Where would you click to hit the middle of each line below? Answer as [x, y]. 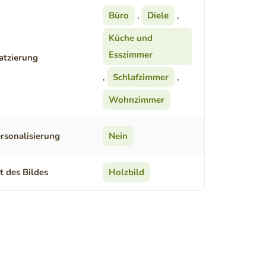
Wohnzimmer [136, 100]
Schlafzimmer [140, 77]
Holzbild [126, 172]
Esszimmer [130, 55]
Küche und [130, 38]
